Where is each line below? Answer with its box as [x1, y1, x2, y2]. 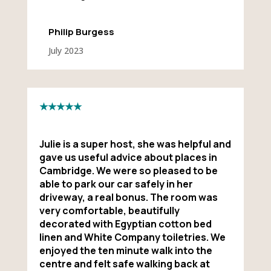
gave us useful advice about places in [39, 150, 217, 164]
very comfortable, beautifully [39, 203, 180, 217]
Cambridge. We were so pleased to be [39, 163, 218, 177]
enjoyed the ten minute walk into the [39, 243, 212, 257]
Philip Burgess [48, 25, 114, 38]
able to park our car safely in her [39, 177, 193, 191]
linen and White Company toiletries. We [39, 230, 226, 244]
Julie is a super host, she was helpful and [39, 137, 231, 151]
